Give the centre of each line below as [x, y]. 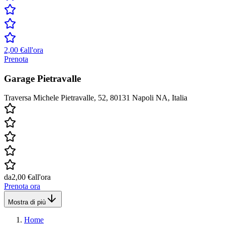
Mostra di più [27, 202]
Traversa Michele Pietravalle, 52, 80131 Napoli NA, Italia [96, 98]
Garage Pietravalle [42, 78]
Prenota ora [22, 186]
